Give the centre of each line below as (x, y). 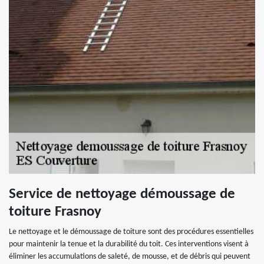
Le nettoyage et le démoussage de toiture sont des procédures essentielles (131, 232)
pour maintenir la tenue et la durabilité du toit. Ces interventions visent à (129, 244)
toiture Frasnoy (55, 212)
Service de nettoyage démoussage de (122, 194)
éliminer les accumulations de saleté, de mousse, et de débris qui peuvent (130, 256)
